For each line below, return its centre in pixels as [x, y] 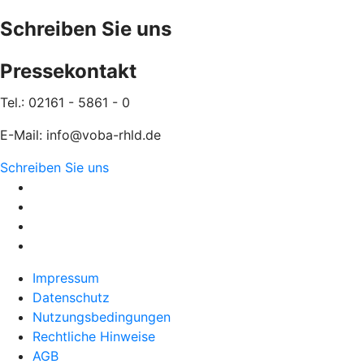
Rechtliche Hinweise [94, 336]
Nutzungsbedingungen [102, 316]
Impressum [66, 277]
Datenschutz [71, 297]
